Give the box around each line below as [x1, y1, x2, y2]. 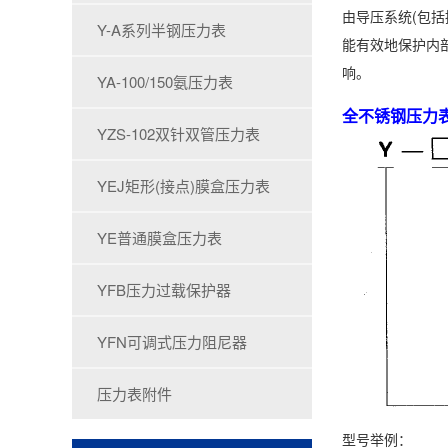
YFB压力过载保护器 [97, 279, 231, 300]
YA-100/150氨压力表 [97, 71, 233, 92]
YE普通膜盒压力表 [97, 227, 222, 248]
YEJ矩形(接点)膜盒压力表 [97, 175, 270, 196]
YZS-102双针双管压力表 [97, 123, 260, 144]
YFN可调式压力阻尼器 [97, 331, 247, 352]
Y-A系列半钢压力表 [97, 19, 226, 40]
